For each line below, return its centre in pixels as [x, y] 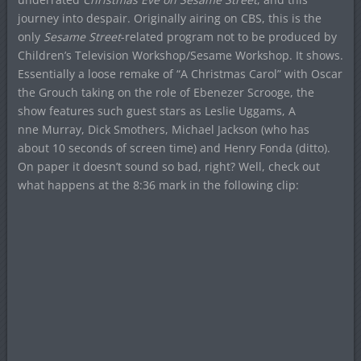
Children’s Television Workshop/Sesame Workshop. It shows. [180, 56]
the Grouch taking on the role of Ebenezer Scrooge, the [166, 93]
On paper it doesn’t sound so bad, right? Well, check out [168, 167]
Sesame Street [82, 37]
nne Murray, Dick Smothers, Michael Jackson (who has [163, 130]
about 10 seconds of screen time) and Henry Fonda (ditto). [174, 148]
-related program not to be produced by [228, 37]
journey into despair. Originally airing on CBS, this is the [169, 19]
